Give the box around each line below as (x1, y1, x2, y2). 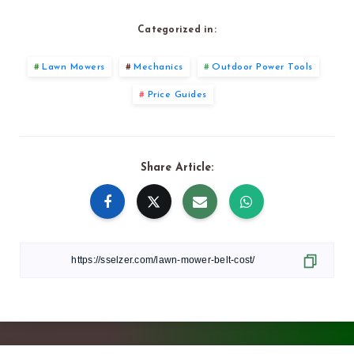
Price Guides (147, 89, 207, 100)
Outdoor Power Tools (212, 62, 313, 72)
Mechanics (134, 62, 183, 72)
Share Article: (141, 161, 213, 174)
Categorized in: (137, 24, 217, 35)
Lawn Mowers (42, 62, 105, 72)
